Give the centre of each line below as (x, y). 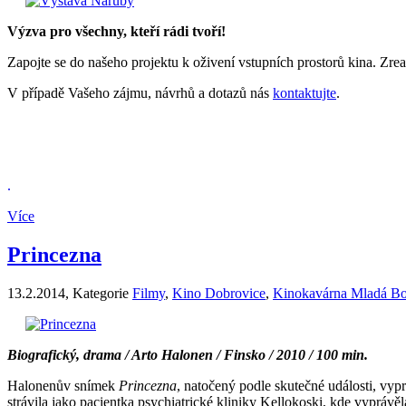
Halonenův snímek (63, 385)
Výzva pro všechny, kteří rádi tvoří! (116, 32)
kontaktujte (304, 93)
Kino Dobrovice (219, 293)
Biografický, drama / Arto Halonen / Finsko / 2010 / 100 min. (188, 354)
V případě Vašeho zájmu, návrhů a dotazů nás (140, 93)
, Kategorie (99, 293)
